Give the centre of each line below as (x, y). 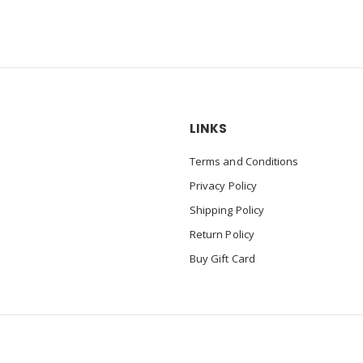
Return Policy (222, 234)
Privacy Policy (223, 186)
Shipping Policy (226, 210)
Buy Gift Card (222, 258)
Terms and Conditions (244, 161)
